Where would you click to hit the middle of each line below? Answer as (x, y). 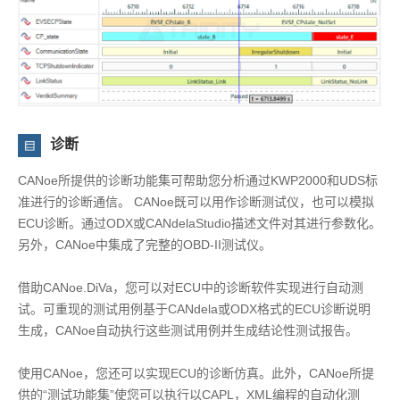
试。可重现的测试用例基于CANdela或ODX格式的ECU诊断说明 (194, 308)
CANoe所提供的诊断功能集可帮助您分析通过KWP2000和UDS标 (198, 180)
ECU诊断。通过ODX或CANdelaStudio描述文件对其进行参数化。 (200, 223)
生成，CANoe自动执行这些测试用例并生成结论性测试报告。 (188, 330)
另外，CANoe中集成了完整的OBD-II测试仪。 (145, 244)
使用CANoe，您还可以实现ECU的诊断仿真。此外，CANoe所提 (196, 373)
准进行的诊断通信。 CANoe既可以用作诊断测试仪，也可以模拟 (196, 201)
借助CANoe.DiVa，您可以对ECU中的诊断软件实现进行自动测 (191, 287)
